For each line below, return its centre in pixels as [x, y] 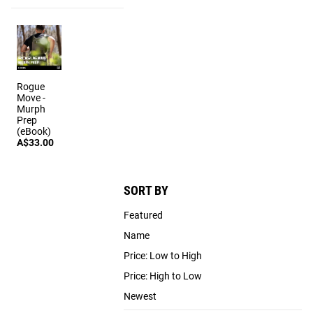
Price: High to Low [162, 276]
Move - [31, 98]
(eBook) [34, 132]
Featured [143, 216]
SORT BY [146, 191]
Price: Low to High [162, 256]
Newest [140, 297]
